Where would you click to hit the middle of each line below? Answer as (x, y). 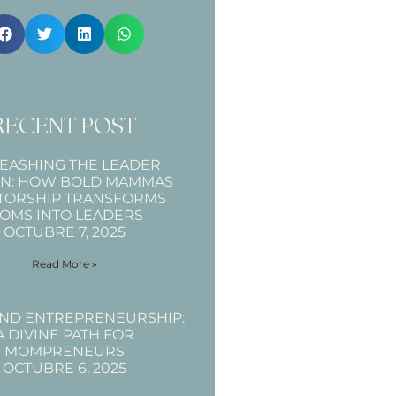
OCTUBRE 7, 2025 (64, 232)
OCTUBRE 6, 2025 (64, 369)
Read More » (64, 264)
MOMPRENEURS (64, 352)
